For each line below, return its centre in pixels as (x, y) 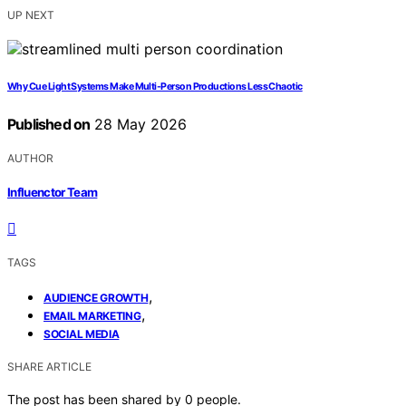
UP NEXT (31, 14)
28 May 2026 (139, 124)
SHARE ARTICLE (49, 367)
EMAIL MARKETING (92, 316)
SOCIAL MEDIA (82, 334)
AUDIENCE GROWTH (96, 298)
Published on (49, 124)
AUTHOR (30, 158)
